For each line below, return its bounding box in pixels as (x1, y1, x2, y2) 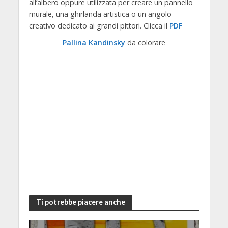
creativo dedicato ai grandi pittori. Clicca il (28, 20, 169, 31)
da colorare (125, 37, 165, 47)
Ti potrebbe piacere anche (36, 197, 125, 207)
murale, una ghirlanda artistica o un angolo (28, 9, 172, 19)
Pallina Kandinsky (63, 37, 125, 47)
